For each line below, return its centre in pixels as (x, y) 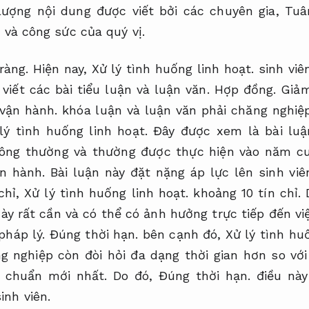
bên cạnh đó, (182, 234)
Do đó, (133, 275)
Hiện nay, (60, 68)
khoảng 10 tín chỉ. (247, 192)
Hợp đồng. (245, 89)
